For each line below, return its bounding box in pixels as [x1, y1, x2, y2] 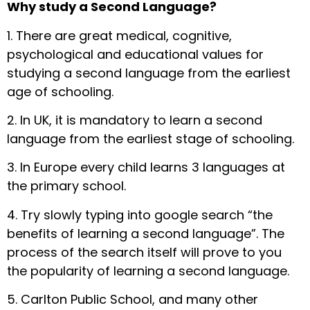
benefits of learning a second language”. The [7, 224, 284, 242]
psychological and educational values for [7, 45, 264, 63]
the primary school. [7, 177, 126, 195]
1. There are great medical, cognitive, [7, 26, 232, 44]
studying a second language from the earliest [7, 64, 291, 82]
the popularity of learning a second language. [7, 262, 289, 280]
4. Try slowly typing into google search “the [7, 206, 273, 224]
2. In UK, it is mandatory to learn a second [7, 111, 262, 129]
